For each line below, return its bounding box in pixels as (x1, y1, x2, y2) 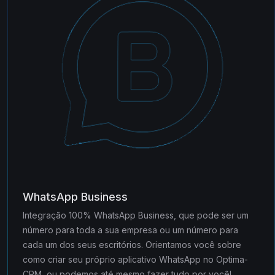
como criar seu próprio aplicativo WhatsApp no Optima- (23, 254, 248, 265)
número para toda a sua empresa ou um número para (23, 225, 238, 236)
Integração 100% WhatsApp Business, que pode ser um (23, 210, 249, 221)
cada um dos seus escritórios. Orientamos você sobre (23, 239, 241, 250)
